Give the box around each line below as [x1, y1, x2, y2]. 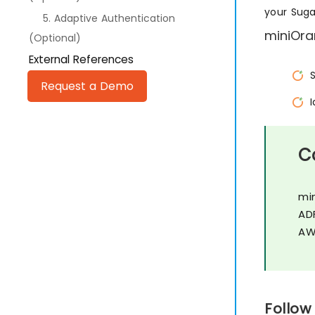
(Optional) [29, 31, 81, 45]
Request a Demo [41, 78, 134, 94]
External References [29, 52, 134, 67]
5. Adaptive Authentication [43, 11, 175, 25]
